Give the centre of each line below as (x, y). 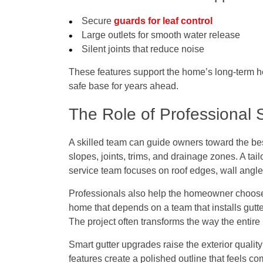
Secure (98, 21)
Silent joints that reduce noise (143, 49)
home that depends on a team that (140, 208)
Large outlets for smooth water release (161, 35)
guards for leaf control (163, 21)
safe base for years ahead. (124, 86)
